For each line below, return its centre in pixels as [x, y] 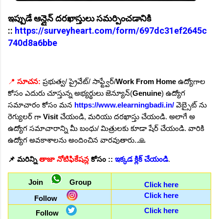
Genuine [147, 93]
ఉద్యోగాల [191, 82]
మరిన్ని [27, 159]
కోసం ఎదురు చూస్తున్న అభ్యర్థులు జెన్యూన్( [70, 93]
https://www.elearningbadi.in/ [124, 105]
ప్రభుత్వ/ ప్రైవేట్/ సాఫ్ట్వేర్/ [79, 82]
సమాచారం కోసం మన [41, 105]
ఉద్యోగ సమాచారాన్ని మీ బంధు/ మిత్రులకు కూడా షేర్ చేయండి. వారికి [106, 129]
